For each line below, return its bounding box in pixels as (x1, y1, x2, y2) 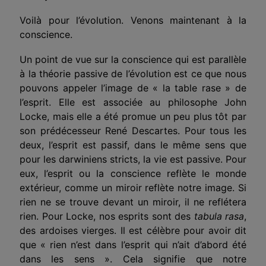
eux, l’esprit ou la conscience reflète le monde (20, 167, 246, 179)
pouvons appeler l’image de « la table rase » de (20, 81, 246, 94)
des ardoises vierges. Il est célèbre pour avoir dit (20, 224, 246, 236)
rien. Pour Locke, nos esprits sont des (20, 210, 194, 222)
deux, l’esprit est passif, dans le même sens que (20, 138, 246, 151)
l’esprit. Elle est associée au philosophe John (20, 96, 246, 108)
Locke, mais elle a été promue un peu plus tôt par (20, 110, 246, 122)
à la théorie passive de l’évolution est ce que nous (20, 67, 246, 80)
